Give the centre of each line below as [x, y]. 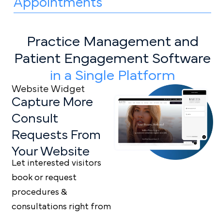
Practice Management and [112, 41]
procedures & [39, 192]
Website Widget [48, 89]
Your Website [51, 151]
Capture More [52, 102]
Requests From [56, 135]
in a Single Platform [112, 75]
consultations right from [61, 207]
